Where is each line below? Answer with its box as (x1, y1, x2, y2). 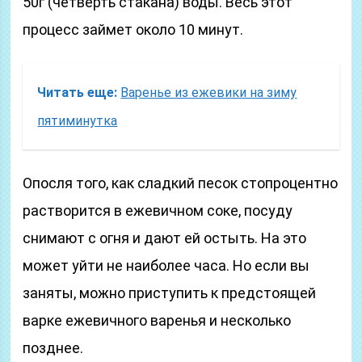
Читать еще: (37, 85, 118, 100)
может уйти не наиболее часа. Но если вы (23, 257, 310, 274)
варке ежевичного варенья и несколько (23, 312, 292, 329)
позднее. (23, 339, 84, 356)
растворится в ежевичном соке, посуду (23, 202, 293, 219)
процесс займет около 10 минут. (23, 21, 244, 38)
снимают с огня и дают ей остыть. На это (23, 229, 307, 246)
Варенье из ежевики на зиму (120, 85, 297, 100)
